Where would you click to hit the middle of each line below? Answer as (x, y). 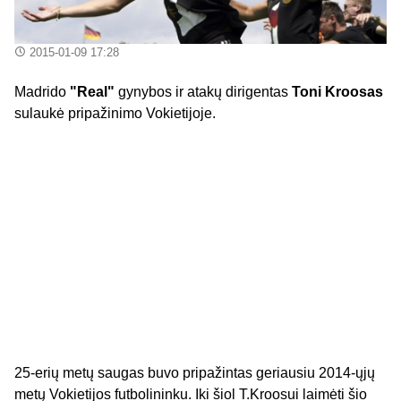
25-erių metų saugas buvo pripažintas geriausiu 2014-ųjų (195, 373)
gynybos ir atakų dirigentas (203, 92)
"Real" (92, 92)
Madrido (42, 92)
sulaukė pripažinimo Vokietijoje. (115, 114)
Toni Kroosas (337, 92)
